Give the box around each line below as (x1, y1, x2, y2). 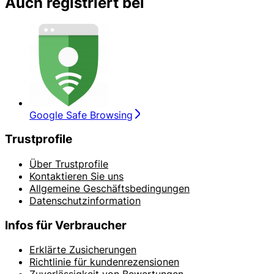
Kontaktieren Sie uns (29, 169, 124, 182)
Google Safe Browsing (29, 108, 133, 121)
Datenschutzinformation (29, 194, 141, 207)
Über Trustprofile (29, 157, 108, 170)
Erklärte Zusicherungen (29, 243, 136, 256)
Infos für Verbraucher (5, 218, 127, 232)
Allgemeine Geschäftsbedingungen (29, 182, 190, 194)
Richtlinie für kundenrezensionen (29, 256, 179, 268)
